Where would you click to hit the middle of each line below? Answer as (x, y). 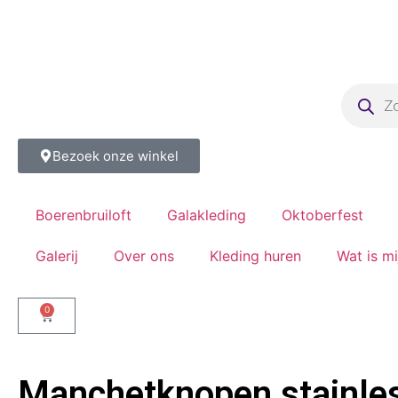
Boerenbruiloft (84, 215)
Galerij (57, 256)
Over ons (144, 256)
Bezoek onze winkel (115, 156)
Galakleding (207, 215)
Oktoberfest (322, 215)
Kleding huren (255, 256)
